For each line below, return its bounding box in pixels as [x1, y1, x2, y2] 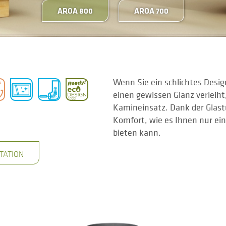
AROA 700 [134, 5, 168, 16]
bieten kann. [113, 126, 161, 138]
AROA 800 [58, 5, 93, 16]
